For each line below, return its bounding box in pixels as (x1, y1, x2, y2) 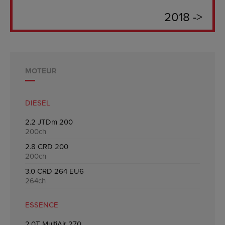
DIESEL (25, 97, 50, 108)
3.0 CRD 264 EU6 (25, 165, 84, 176)
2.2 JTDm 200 (25, 116, 73, 127)
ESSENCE (25, 199, 58, 210)
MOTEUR (25, 65, 57, 76)
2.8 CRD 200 (25, 141, 68, 152)
